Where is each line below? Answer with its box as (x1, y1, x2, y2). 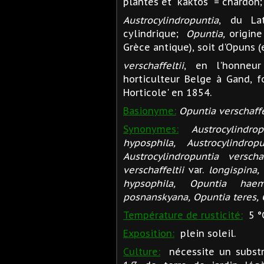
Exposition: (123, 227, 174, 239)
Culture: (123, 245, 160, 258)
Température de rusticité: (123, 209, 243, 221)
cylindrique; (123, 27, 187, 39)
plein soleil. (174, 227, 236, 239)
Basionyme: (123, 104, 176, 117)
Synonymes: (123, 123, 179, 135)
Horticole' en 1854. (123, 86, 214, 98)
